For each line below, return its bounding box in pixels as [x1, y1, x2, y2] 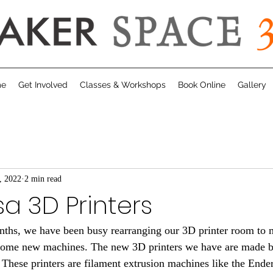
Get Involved [18, 80, 68, 90]
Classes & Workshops [80, 80, 166, 90]
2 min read [24, 174, 62, 183]
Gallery [238, 80, 266, 90]
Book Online [178, 80, 225, 90]
